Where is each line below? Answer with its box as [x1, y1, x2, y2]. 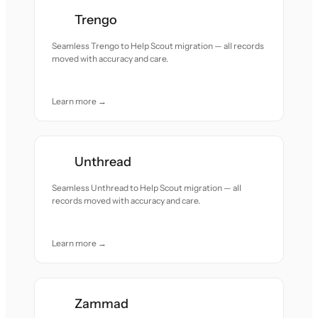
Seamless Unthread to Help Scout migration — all [52, 182, 242, 193]
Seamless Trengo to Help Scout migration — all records [52, 40, 265, 51]
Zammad [75, 296, 129, 312]
